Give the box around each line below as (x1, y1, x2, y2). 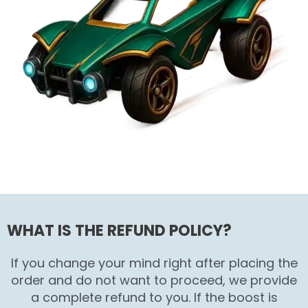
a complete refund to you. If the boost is (30, 289, 278, 307)
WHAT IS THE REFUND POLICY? (7, 220, 232, 242)
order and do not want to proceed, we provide (11, 272, 297, 289)
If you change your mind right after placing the (10, 254, 298, 272)
